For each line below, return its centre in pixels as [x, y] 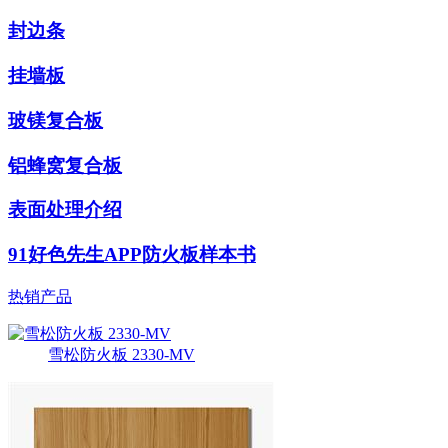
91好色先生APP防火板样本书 [132, 254]
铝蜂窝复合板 [65, 165]
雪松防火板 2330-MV [121, 354]
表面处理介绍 [65, 210]
